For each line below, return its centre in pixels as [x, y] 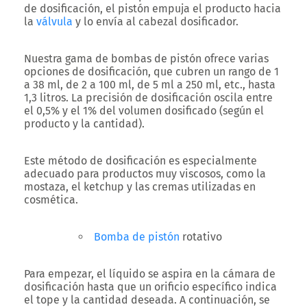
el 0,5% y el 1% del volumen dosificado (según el [144, 111]
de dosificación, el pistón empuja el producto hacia [152, 9]
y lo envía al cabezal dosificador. [157, 22]
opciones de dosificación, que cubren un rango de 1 [151, 72]
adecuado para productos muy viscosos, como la [145, 174]
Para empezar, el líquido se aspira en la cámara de [150, 274]
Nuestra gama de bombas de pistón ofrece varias [146, 59]
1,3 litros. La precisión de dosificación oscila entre [148, 98]
